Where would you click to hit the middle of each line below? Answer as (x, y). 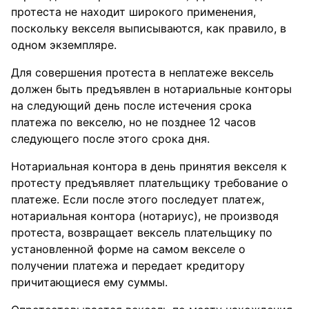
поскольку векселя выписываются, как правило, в (149, 28)
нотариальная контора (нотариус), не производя (145, 216)
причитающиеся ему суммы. (89, 282)
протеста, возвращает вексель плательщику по (142, 232)
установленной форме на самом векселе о (128, 249)
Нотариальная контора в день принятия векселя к (149, 166)
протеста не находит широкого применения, (133, 12)
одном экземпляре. (64, 45)
